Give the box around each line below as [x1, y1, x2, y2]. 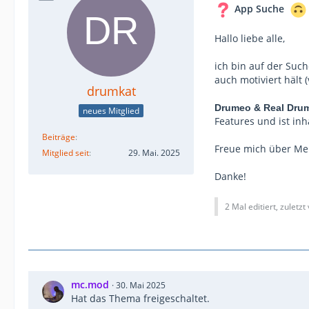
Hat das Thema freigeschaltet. [71, 292, 210, 305]
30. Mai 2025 [116, 279, 166, 291]
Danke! [215, 170, 246, 183]
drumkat [86, 83, 136, 99]
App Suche [232, 2, 284, 16]
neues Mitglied [83, 104, 139, 117]
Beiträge [42, 130, 75, 143]
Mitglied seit [42, 146, 89, 159]
